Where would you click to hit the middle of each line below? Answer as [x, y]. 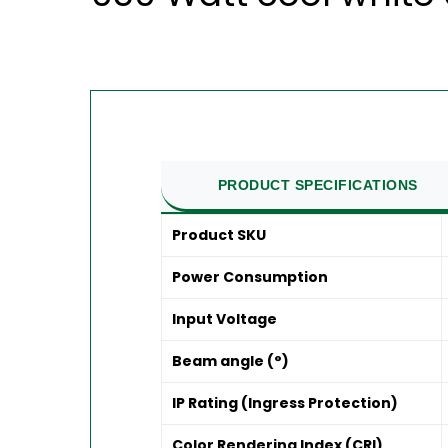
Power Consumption [250, 276]
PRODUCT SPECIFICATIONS [317, 184]
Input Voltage [225, 318]
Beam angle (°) [231, 360]
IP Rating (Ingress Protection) [285, 402]
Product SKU [219, 234]
